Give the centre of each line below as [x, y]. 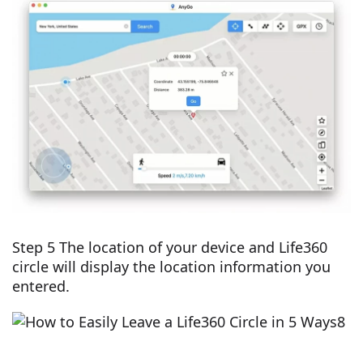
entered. [41, 286]
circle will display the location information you [171, 267]
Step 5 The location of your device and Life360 [170, 248]
